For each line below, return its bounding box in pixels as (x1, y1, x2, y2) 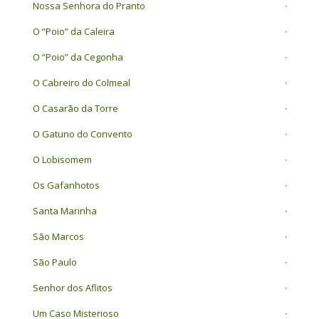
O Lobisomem (32, 153, 92, 167)
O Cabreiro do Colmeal (32, 76, 130, 90)
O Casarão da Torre (32, 102, 118, 115)
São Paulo (32, 256, 77, 269)
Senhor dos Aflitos (32, 281, 113, 295)
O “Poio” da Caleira (32, 25, 115, 38)
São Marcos (32, 230, 84, 244)
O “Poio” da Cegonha (32, 51, 123, 64)
